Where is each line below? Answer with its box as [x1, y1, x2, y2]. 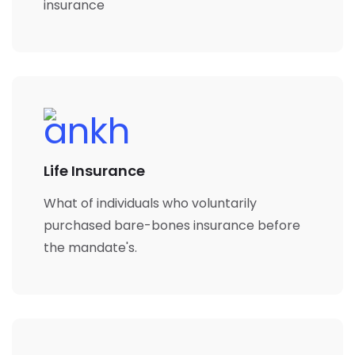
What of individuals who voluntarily [44, 193, 257, 212]
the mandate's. [44, 238, 137, 257]
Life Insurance [44, 160, 145, 181]
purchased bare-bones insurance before [44, 216, 300, 235]
